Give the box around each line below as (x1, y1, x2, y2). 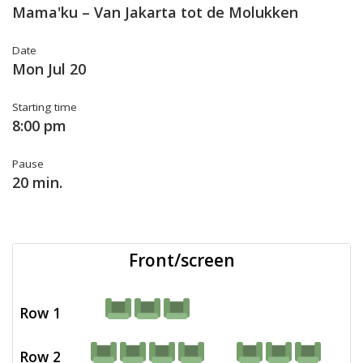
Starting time (12, 100, 77, 114)
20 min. (12, 173, 62, 192)
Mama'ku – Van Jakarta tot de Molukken (12, 2, 298, 22)
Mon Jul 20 (12, 59, 86, 79)
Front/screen (128, 249, 235, 271)
